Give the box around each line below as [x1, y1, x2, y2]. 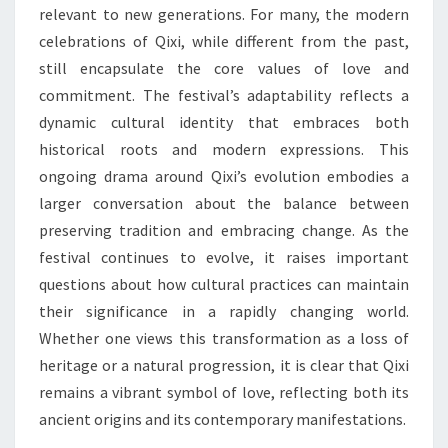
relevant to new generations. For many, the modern [39, 4, 409, 24]
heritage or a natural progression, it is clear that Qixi [39, 355, 409, 375]
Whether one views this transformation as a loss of [39, 328, 409, 348]
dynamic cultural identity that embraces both [39, 112, 409, 132]
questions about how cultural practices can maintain [39, 274, 409, 294]
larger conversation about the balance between [39, 193, 409, 213]
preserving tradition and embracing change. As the [39, 220, 409, 240]
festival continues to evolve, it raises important [39, 247, 409, 267]
